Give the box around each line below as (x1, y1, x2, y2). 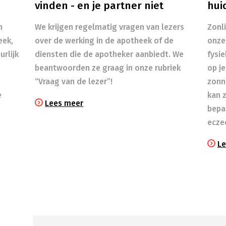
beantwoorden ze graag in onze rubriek (35, 63, 181, 73)
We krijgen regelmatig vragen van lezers (35, 22, 185, 32)
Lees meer (45, 98, 84, 108)
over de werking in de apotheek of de (35, 36, 174, 46)
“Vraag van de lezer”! (35, 77, 113, 87)
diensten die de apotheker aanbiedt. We (35, 49, 184, 60)
